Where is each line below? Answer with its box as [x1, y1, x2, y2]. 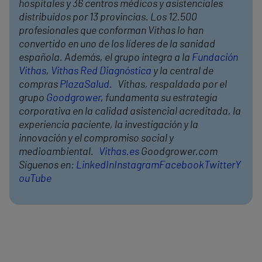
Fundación [192, 53, 238, 64]
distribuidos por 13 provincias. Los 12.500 [19, 12, 197, 23]
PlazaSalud [60, 80, 109, 91]
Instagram [114, 160, 159, 171]
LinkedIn [76, 160, 114, 171]
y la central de [151, 66, 213, 77]
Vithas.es [99, 147, 139, 158]
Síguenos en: [19, 160, 76, 171]
